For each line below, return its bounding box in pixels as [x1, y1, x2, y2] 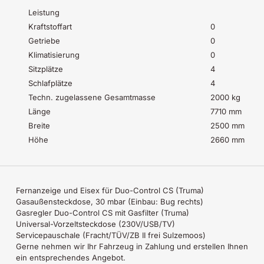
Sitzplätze [28, 64, 63, 74]
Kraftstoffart [28, 21, 72, 31]
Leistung [28, 7, 60, 17]
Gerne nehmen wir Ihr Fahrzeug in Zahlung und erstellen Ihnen [15, 241, 248, 251]
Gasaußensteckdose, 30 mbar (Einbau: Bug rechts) [15, 196, 203, 206]
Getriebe [28, 35, 60, 45]
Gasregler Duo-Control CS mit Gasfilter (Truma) [15, 207, 189, 217]
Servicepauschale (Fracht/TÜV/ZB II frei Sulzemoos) [15, 230, 206, 240]
